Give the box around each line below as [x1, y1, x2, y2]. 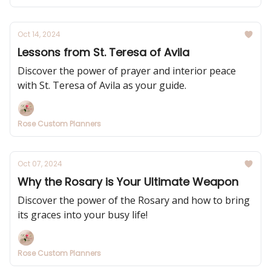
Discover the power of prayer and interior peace [18, 64, 236, 77]
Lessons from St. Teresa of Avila [18, 45, 189, 60]
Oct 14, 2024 [18, 29, 60, 39]
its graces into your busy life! [18, 208, 148, 221]
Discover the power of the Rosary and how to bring [18, 194, 250, 207]
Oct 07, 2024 [18, 158, 62, 169]
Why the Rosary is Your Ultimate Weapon [18, 174, 238, 189]
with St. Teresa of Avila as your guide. [18, 79, 186, 92]
